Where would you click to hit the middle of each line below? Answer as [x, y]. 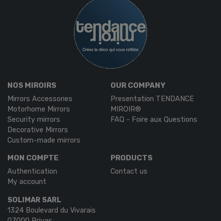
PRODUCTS [131, 158]
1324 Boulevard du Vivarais [52, 210]
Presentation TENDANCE [152, 99]
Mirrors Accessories [40, 99]
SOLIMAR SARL [34, 200]
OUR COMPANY [138, 85]
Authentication [32, 171]
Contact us [129, 171]
